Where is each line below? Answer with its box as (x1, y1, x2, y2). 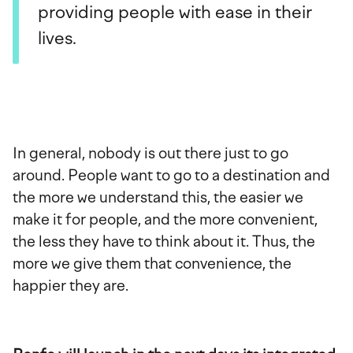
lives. (38, 27, 76, 49)
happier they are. (13, 276, 128, 295)
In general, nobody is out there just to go (13, 143, 288, 162)
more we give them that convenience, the (13, 254, 292, 273)
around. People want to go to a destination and (13, 165, 330, 184)
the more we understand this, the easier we (13, 188, 303, 206)
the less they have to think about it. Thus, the (13, 232, 315, 251)
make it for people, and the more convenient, (13, 210, 318, 229)
